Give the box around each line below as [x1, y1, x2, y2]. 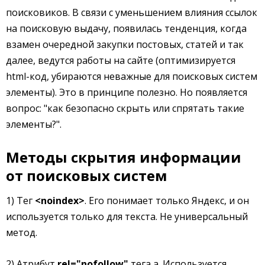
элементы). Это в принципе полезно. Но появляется [6, 86, 247, 99]
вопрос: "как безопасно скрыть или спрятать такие [6, 102, 244, 115]
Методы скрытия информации [6, 147, 241, 167]
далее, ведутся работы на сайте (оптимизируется [6, 54, 235, 67]
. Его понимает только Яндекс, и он [85, 194, 249, 207]
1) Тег [6, 194, 35, 207]
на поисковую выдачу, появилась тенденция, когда [6, 22, 247, 35]
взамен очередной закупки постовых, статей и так [6, 38, 244, 51]
